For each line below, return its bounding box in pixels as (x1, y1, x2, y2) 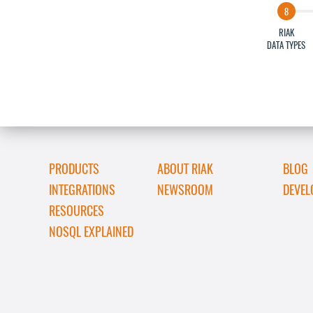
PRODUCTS (49, 159, 99, 178)
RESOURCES (49, 201, 104, 220)
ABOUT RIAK (156, 159, 213, 178)
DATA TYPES (267, 37, 305, 52)
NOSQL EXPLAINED (49, 222, 133, 241)
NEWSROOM (156, 180, 213, 199)
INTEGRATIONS (49, 180, 115, 199)
